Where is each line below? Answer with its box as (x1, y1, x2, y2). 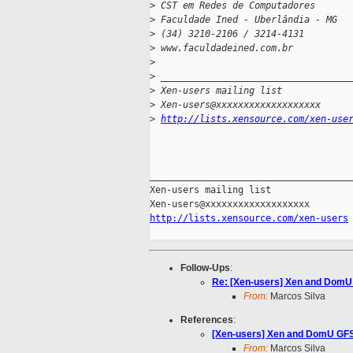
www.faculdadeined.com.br (155, 43, 293, 54)
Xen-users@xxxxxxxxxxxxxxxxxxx (155, 99, 321, 111)
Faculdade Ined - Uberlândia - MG (155, 14, 337, 26)
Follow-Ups (180, 262, 230, 274)
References (180, 314, 233, 326)
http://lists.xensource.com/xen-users (150, 213, 348, 225)
